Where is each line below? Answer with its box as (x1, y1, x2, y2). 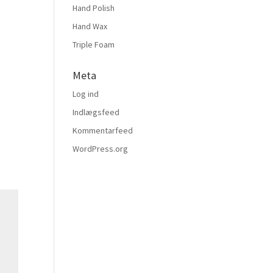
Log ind (73, 88, 99, 99)
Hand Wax (73, 21, 108, 32)
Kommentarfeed (73, 125, 133, 136)
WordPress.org (73, 143, 129, 154)
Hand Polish (73, 2, 115, 13)
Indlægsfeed (73, 107, 120, 118)
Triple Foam (73, 39, 115, 50)
